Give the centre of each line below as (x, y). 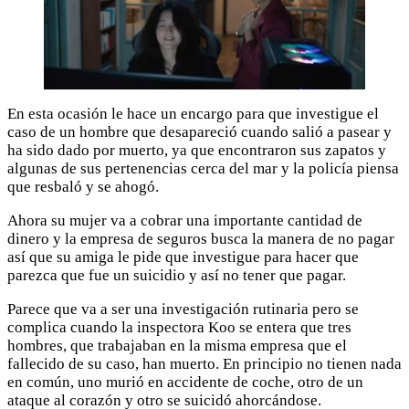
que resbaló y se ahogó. (83, 186)
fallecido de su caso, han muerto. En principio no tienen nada (204, 363)
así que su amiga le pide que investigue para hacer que (183, 257)
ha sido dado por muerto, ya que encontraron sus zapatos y (197, 150)
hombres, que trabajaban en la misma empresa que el (177, 345)
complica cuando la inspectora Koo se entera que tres (179, 327)
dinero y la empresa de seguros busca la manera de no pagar (201, 238)
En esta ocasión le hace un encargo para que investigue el (193, 113)
